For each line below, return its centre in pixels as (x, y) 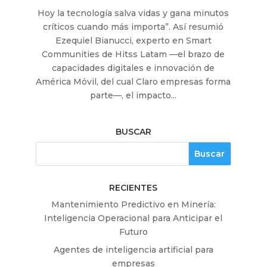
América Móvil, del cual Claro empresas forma (133, 82)
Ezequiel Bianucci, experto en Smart (133, 41)
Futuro (133, 232)
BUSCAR (133, 132)
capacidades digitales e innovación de (133, 68)
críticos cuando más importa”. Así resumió (133, 27)
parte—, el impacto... (133, 96)
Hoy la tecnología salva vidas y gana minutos (133, 13)
